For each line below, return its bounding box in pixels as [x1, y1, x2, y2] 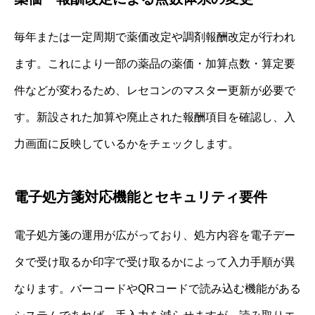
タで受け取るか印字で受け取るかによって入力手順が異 [14, 255, 295, 268]
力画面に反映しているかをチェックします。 [14, 137, 239, 150]
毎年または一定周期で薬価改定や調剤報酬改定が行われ [14, 30, 295, 43]
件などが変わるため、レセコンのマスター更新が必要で [14, 84, 295, 96]
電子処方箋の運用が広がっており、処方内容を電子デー [14, 229, 295, 241]
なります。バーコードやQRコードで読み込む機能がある [14, 282, 301, 295]
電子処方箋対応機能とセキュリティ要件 [14, 188, 267, 205]
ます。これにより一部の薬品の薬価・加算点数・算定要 [14, 57, 295, 70]
